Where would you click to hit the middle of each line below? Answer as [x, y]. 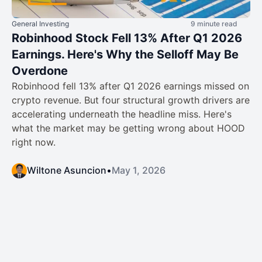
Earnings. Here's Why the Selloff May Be [125, 54]
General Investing [40, 23]
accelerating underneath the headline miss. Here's [122, 114]
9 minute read [214, 23]
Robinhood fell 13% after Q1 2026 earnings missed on [130, 86]
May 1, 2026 [139, 170]
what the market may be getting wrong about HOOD [128, 128]
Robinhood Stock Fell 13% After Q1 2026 [127, 38]
